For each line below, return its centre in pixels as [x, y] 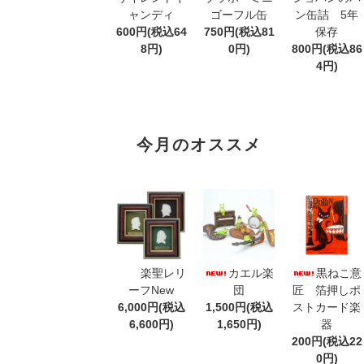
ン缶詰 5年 [327, 14]
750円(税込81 [239, 31]
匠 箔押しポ [327, 290]
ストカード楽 [327, 307]
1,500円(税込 [239, 307]
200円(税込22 [327, 341]
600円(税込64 [151, 31]
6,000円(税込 [151, 307]
